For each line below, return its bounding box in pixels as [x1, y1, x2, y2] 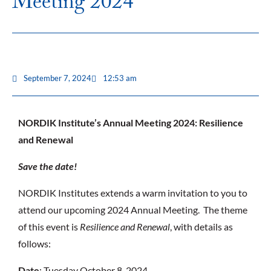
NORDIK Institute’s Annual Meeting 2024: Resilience [18, 117, 243, 129]
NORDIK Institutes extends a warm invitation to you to [18, 187, 247, 199]
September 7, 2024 [23, 73, 91, 83]
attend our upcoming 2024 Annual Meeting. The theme [18, 204, 247, 216]
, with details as [169, 221, 233, 233]
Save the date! [18, 160, 77, 172]
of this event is [18, 221, 80, 233]
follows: [18, 238, 51, 250]
